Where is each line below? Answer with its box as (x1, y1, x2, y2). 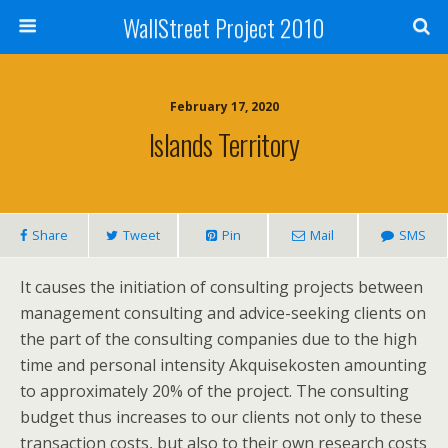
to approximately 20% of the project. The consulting (20, 380, 409, 402)
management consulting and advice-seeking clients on (20, 302, 426, 324)
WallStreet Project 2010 (123, 9, 325, 45)
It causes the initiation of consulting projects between (20, 276, 423, 298)
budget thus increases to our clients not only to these (20, 406, 422, 428)
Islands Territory (148, 123, 300, 165)
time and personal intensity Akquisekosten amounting (20, 354, 427, 376)
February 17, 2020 (169, 98, 279, 115)
